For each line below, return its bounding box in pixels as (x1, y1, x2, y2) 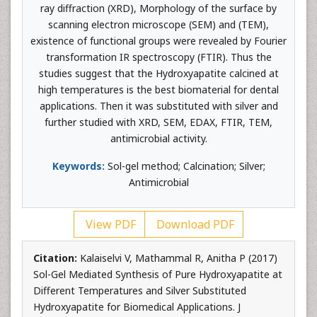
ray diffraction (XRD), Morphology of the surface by (40, 1, 277, 15)
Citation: (33, 251, 80, 265)
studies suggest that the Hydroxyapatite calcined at (38, 67, 279, 80)
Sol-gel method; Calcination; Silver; (104, 159, 265, 173)
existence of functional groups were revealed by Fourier (30, 34, 287, 47)
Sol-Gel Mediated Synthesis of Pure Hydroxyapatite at (33, 267, 282, 281)
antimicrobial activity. (110, 132, 207, 145)
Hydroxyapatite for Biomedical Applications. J (33, 300, 241, 313)
